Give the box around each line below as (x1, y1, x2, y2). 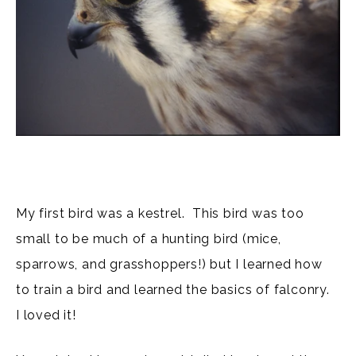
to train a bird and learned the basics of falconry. (16, 281, 334, 297)
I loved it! (16, 307, 76, 323)
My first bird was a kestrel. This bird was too (16, 205, 304, 221)
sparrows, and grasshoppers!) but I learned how (16, 256, 323, 272)
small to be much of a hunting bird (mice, (16, 230, 281, 246)
